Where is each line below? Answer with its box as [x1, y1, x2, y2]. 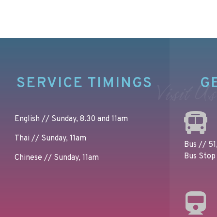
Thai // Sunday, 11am [15, 134, 86, 144]
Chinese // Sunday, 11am [15, 153, 99, 163]
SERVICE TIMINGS [16, 75, 153, 93]
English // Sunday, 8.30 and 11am [15, 114, 128, 124]
